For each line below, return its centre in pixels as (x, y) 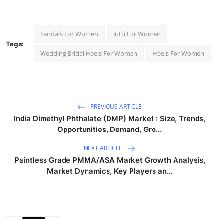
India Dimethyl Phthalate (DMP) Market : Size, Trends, (109, 118)
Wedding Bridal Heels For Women (89, 53)
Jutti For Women (137, 33)
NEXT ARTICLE (104, 148)
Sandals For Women (69, 33)
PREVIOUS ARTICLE (115, 106)
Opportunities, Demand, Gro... (109, 129)
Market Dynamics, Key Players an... (109, 171)
